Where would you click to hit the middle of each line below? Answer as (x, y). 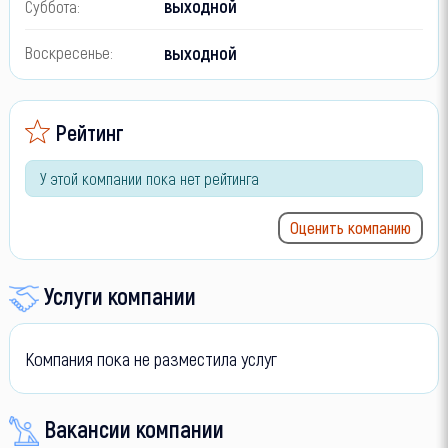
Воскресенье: (68, 52)
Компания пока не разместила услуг (150, 358)
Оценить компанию (351, 226)
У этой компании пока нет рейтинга (149, 178)
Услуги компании (119, 295)
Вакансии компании (133, 429)
